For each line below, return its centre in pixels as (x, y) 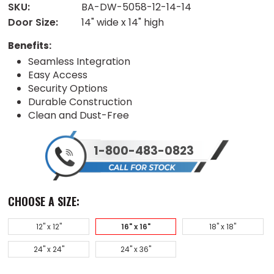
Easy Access (57, 75)
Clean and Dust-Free (78, 115)
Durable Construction (80, 102)
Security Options (68, 88)
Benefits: (30, 45)
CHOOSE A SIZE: (44, 202)
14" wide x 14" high (123, 22)
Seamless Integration (79, 61)
